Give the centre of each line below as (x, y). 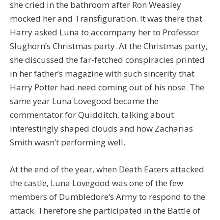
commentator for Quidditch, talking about (92, 114)
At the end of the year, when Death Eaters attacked (107, 169)
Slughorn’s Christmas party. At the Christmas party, (109, 46)
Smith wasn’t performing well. (68, 142)
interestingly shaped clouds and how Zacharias (101, 128)
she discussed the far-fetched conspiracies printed (107, 59)
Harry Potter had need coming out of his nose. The (107, 87)
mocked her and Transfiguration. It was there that (106, 18)
